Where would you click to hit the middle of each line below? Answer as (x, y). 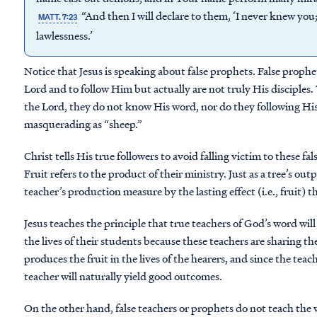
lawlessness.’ (64, 35)
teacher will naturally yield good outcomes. (124, 276)
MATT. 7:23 (58, 17)
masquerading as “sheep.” (84, 124)
